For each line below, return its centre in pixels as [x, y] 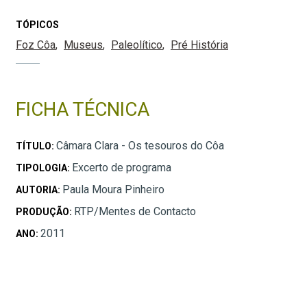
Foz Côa [36, 45]
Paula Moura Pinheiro [113, 190]
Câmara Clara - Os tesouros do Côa [140, 146]
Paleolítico [137, 45]
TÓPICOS [37, 25]
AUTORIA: [39, 190]
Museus [83, 45]
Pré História [199, 45]
